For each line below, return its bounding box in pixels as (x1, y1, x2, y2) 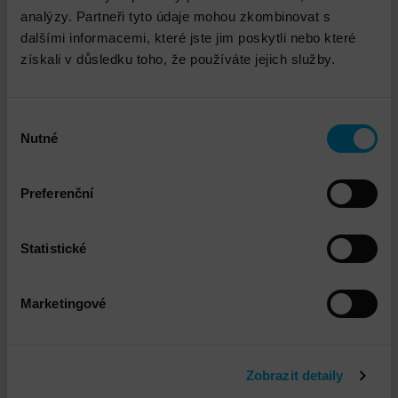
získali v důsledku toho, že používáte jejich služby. (20, 51, 335, 67)
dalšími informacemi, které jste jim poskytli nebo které (20, 29, 356, 45)
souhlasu (6, 133, 60, 149)
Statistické (20, 240, 87, 256)
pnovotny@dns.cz (135, 222, 263, 243)
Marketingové (20, 295, 107, 311)
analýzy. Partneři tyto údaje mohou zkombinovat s (20, 8, 330, 24)
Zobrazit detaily (245, 368, 344, 383)
